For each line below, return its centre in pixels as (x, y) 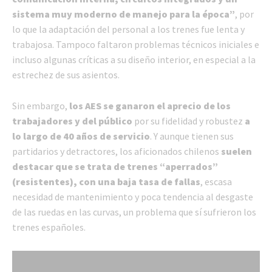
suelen (236, 151)
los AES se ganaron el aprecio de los (150, 105)
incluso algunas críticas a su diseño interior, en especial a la (134, 59)
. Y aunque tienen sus (192, 136)
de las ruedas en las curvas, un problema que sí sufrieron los (134, 212)
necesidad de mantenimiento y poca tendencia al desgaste (133, 196)
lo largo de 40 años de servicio (81, 136)
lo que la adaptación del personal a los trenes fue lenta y (128, 29)
